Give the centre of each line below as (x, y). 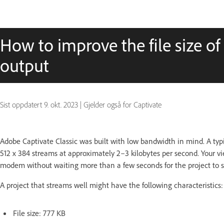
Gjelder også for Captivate (122, 105)
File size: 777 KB (39, 213)
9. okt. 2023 (61, 105)
